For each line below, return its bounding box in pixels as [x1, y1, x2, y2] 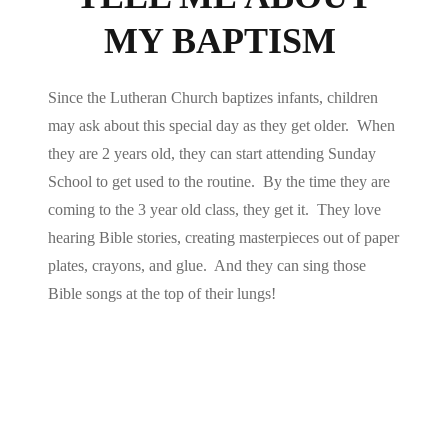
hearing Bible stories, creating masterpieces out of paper [48, 228, 399, 246]
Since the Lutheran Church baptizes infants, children [48, 88, 378, 106]
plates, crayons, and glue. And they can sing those [48, 256, 366, 274]
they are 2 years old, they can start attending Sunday [48, 144, 376, 162]
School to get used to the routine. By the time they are [48, 172, 390, 190]
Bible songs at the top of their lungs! [48, 284, 276, 302]
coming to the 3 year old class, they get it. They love [48, 200, 381, 218]
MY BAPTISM [103, 20, 345, 61]
